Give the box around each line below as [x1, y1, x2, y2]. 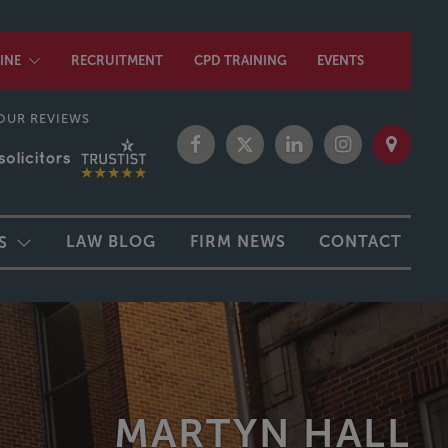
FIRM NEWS [189, 232, 286, 250]
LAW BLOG [66, 232, 157, 250]
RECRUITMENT [71, 53, 164, 68]
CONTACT [319, 232, 403, 250]
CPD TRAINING [193, 53, 287, 68]
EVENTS [316, 53, 364, 68]
